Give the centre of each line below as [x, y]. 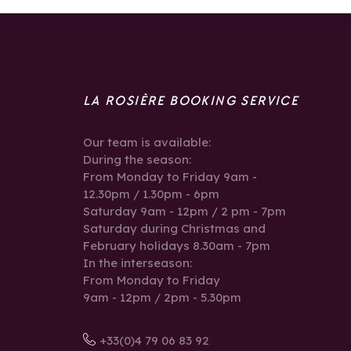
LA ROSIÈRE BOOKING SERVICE [191, 101]
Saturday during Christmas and [174, 228]
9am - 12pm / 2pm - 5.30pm [162, 297]
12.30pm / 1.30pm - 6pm [151, 194]
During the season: [137, 159]
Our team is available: [147, 142]
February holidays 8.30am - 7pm [176, 245]
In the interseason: [137, 262]
